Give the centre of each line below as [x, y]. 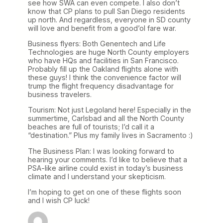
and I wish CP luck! [59, 200]
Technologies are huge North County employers [109, 52]
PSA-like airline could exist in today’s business [106, 168]
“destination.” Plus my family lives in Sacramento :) [111, 135]
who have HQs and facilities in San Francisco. [103, 61]
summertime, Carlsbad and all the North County [106, 118]
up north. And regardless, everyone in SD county [109, 20]
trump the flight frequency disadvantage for [101, 86]
